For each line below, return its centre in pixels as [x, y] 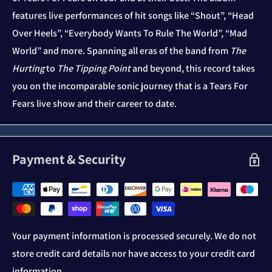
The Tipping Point [94, 69]
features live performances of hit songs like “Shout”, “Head [133, 16]
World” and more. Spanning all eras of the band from [121, 51]
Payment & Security [69, 159]
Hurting [28, 69]
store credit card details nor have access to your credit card [134, 254]
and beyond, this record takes [193, 69]
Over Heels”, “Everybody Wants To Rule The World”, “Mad [130, 33]
